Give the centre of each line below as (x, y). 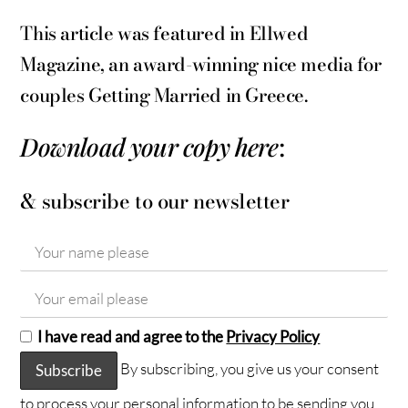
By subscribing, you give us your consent (249, 369)
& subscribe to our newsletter (155, 202)
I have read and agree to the (132, 337)
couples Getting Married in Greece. (164, 96)
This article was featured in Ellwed (164, 34)
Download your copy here (149, 146)
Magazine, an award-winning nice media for (201, 65)
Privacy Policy (273, 337)
